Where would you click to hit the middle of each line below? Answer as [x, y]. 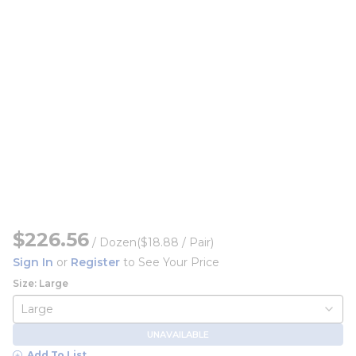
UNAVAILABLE [178, 334]
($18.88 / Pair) [175, 242]
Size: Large [41, 283]
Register [95, 262]
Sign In [33, 262]
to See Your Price [170, 262]
